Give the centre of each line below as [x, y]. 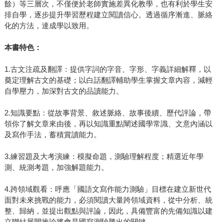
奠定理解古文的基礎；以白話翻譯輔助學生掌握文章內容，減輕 [108, 80]
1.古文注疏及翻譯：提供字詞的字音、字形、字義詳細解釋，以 [108, 69]
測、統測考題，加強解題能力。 [56, 167]
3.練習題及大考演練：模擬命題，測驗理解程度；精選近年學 [104, 157]
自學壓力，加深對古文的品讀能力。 [64, 91]
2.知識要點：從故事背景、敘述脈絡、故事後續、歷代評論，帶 [108, 113]
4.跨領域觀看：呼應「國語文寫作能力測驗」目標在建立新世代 [108, 189]
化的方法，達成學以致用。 [49, 26]
